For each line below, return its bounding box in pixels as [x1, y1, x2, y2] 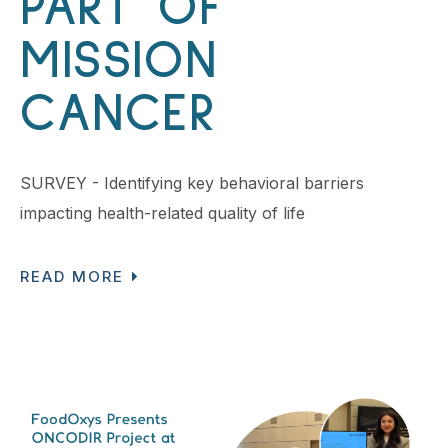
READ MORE [20, 267, 124, 287]
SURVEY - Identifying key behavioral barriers [20, 172, 364, 193]
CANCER [20, 88, 217, 142]
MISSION [20, 35, 218, 89]
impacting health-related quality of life [20, 202, 305, 223]
